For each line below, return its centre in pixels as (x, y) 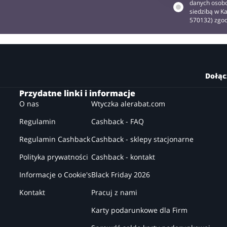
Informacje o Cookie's (55, 174)
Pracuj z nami (114, 192)
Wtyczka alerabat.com (128, 103)
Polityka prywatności (53, 157)
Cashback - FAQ (117, 121)
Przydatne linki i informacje (77, 93)
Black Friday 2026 (120, 174)
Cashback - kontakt (123, 157)
